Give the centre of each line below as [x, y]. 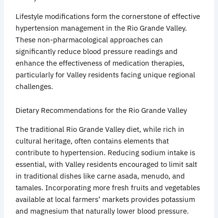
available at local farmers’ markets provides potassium [106, 199]
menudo [155, 176]
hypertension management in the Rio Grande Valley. [101, 28]
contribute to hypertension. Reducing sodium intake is [106, 152]
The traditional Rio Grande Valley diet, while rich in [100, 129]
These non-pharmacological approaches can [90, 39]
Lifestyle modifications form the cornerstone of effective [108, 16]
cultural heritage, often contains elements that [92, 141]
